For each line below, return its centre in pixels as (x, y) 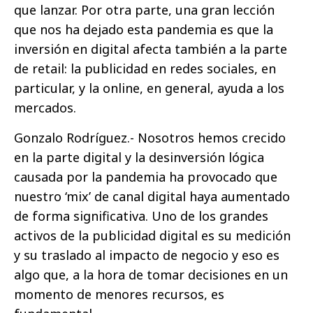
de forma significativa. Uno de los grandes (141, 216)
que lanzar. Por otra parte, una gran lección (144, 10)
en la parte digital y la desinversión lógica (139, 158)
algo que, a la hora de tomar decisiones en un (151, 275)
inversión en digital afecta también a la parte (151, 49)
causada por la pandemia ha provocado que (146, 177)
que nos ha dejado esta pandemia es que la (144, 30)
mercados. (45, 108)
